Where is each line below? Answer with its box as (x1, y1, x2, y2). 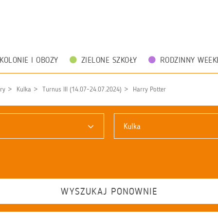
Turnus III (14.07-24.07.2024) (42, 85, 122, 93)
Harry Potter (133, 85, 166, 93)
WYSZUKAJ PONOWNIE (61, 185, 157, 197)
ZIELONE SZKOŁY (81, 55, 137, 65)
